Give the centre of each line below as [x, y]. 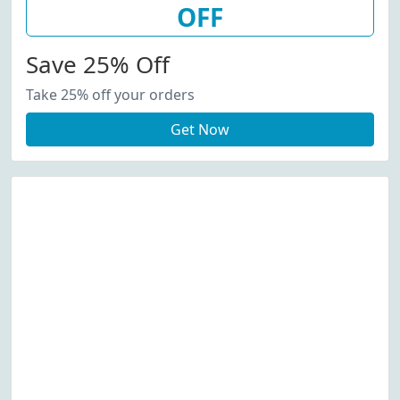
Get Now [200, 129]
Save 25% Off [98, 64]
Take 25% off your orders [110, 95]
